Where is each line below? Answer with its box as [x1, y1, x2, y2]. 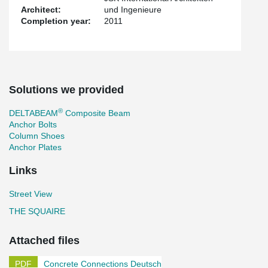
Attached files [9, 234, 80, 246]
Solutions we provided [9, 83, 124, 96]
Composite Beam [63, 108, 130, 118]
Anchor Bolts [9, 119, 57, 129]
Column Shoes [9, 130, 65, 141]
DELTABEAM [9, 108, 58, 118]
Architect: [21, 4, 61, 14]
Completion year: [21, 16, 91, 26]
